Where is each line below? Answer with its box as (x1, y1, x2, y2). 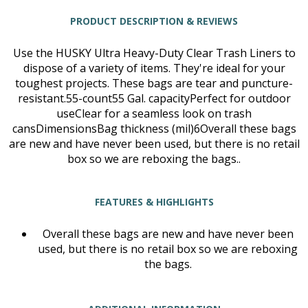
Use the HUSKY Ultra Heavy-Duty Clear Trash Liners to (12, 45, 296, 61)
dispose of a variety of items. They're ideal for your (23, 60, 285, 76)
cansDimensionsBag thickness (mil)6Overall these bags (12, 121, 296, 137)
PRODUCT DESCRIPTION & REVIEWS (70, 14, 238, 27)
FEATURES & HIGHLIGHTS (94, 195, 214, 208)
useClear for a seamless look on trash (56, 106, 252, 122)
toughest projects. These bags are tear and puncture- (15, 76, 293, 91)
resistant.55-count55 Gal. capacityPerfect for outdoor (17, 91, 291, 107)
